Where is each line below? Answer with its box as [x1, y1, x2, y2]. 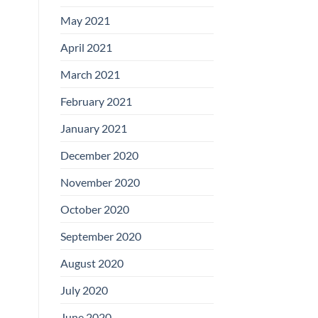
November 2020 [60, 175, 140, 189]
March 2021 [60, 67, 120, 81]
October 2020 [60, 202, 129, 216]
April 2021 [60, 40, 112, 54]
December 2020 [60, 148, 138, 162]
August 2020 [60, 256, 124, 270]
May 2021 [60, 13, 110, 27]
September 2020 [60, 229, 141, 243]
